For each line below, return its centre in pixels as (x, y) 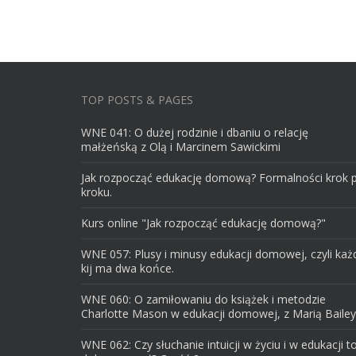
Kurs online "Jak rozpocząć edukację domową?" (203, 223)
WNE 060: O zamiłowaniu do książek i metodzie (203, 299)
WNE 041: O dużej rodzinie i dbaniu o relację (195, 132)
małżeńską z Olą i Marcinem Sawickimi (181, 147)
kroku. (97, 192)
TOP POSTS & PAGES (137, 100)
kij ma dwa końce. (128, 268)
